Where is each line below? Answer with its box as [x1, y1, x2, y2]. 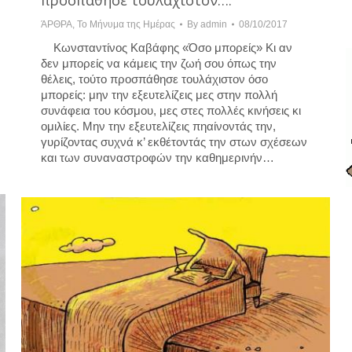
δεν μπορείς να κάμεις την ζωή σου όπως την [41, 57, 277, 71]
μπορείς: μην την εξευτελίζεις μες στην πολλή [41, 88, 277, 102]
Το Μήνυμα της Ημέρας [77, 19, 175, 31]
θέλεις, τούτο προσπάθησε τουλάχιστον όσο [41, 72, 268, 86]
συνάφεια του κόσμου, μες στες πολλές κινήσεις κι [41, 104, 301, 118]
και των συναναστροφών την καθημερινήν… [41, 151, 274, 165]
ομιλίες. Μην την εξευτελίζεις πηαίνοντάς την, [41, 119, 276, 134]
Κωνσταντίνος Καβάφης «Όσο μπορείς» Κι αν [41, 41, 292, 55]
